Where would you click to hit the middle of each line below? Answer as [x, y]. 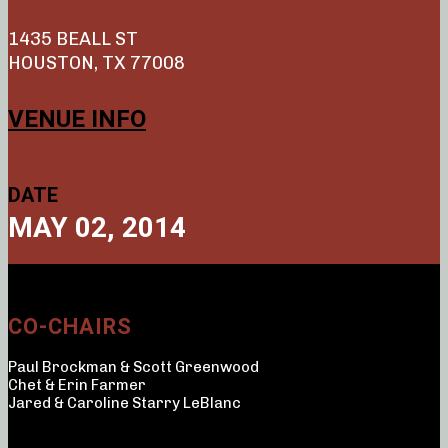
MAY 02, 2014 [97, 228]
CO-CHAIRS [70, 327]
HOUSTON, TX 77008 [96, 63]
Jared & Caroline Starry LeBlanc [124, 403]
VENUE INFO [77, 119]
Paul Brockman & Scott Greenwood [133, 367]
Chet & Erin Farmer [77, 385]
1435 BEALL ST [73, 39]
